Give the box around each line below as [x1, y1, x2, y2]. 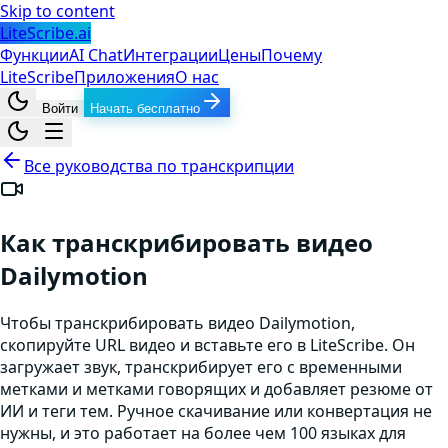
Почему [261, 44, 322, 66]
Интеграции [123, 44, 218, 66]
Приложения [74, 66, 175, 88]
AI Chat [69, 44, 123, 66]
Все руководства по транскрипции [24, 155, 294, 177]
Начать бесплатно [90, 101, 200, 116]
